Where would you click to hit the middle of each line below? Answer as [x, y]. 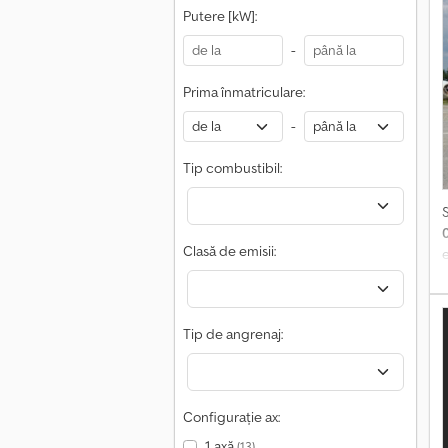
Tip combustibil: [232, 168]
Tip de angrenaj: [233, 334]
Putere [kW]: [220, 16]
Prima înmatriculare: [244, 92]
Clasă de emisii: [229, 251]
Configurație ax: [231, 417]
